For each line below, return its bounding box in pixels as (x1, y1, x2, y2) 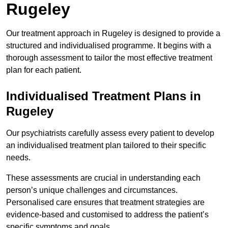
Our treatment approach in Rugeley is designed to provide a (6, 29, 220, 38)
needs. (6, 153, 31, 162)
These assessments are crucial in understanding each (6, 174, 201, 183)
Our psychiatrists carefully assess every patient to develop (6, 129, 214, 138)
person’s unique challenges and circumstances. (6, 186, 178, 195)
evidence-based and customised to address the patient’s (6, 210, 209, 219)
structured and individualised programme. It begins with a (6, 41, 211, 50)
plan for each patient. (6, 66, 81, 75)
